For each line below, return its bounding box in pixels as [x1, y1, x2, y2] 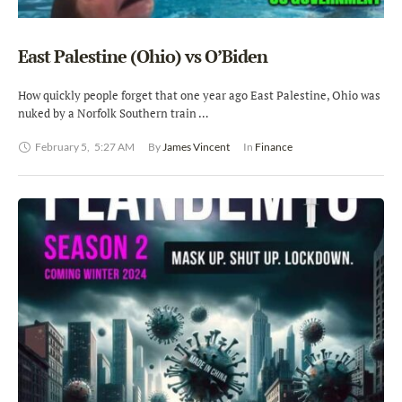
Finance [255, 140, 293, 154]
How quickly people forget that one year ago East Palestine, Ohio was [18, 87, 380, 104]
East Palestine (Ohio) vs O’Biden [18, 44, 267, 69]
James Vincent [162, 140, 230, 154]
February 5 [35, 140, 87, 154]
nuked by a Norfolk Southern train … [18, 105, 208, 122]
